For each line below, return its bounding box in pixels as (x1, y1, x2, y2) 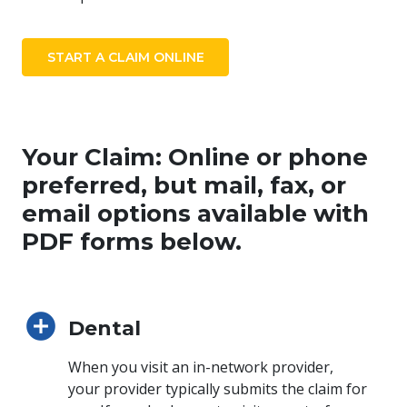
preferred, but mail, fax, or (22, 170, 346, 200)
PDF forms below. (22, 226, 242, 256)
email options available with (22, 198, 369, 228)
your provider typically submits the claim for (68, 378, 367, 399)
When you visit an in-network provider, (68, 356, 333, 377)
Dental (68, 315, 141, 341)
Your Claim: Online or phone (22, 142, 368, 172)
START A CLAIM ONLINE (46, 48, 204, 65)
